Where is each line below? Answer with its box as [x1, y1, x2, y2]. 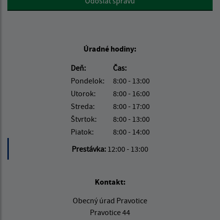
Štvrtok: [70, 114, 97, 124]
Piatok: [70, 127, 94, 137]
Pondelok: [70, 76, 105, 86]
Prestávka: [72, 144, 108, 154]
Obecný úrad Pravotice [73, 195, 147, 206]
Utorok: [70, 88, 96, 99]
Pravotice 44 [90, 207, 130, 218]
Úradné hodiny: [83, 44, 137, 54]
